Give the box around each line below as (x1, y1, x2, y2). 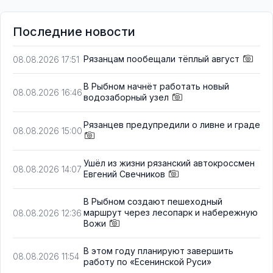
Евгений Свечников (83, 169, 165, 180)
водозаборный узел (83, 91, 169, 102)
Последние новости (13, 24, 135, 39)
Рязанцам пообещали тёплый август (83, 53, 239, 64)
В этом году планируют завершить (83, 246, 233, 257)
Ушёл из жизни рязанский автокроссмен (83, 158, 255, 169)
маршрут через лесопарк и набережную (83, 207, 258, 218)
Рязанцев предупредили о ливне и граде (83, 119, 260, 130)
